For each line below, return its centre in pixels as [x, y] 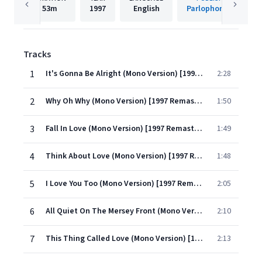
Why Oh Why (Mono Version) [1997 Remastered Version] [198, 101]
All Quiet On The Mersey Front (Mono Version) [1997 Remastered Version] [198, 211]
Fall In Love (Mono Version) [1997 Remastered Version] [198, 129]
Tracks [37, 54]
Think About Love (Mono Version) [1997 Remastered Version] [198, 156]
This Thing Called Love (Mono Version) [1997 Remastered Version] [199, 239]
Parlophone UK [213, 9]
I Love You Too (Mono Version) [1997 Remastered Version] [198, 184]
